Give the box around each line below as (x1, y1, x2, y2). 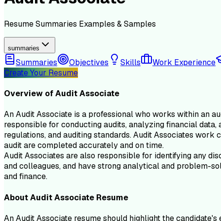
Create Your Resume (4, 67, 78, 78)
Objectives (69, 57, 109, 68)
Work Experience (152, 57, 216, 68)
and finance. (4, 171, 47, 182)
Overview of (4, 88, 55, 99)
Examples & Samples (79, 18, 156, 29)
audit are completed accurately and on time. (4, 140, 164, 151)
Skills (120, 57, 141, 68)
